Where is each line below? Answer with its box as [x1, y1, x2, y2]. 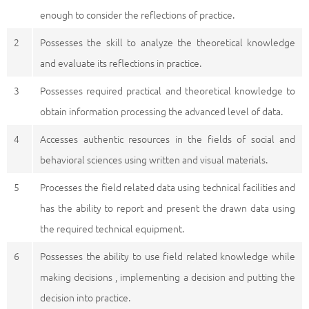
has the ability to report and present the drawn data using [40, 201, 295, 215]
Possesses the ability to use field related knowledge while [40, 249, 295, 263]
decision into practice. [40, 290, 130, 304]
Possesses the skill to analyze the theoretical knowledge [40, 35, 295, 49]
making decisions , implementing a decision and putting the [40, 270, 295, 283]
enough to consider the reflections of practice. [40, 8, 235, 21]
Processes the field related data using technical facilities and [40, 180, 295, 194]
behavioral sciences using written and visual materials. [40, 152, 268, 166]
